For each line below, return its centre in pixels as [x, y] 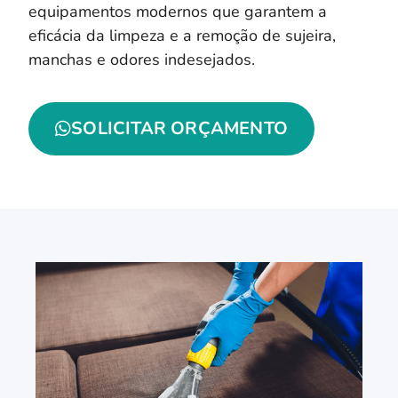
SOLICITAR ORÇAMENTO [180, 129]
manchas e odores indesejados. [142, 59]
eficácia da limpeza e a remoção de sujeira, [182, 35]
